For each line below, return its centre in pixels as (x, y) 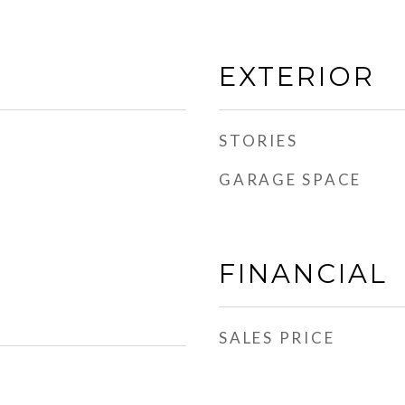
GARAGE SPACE (290, 179)
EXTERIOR (297, 76)
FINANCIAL (303, 273)
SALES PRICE (277, 338)
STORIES (259, 141)
